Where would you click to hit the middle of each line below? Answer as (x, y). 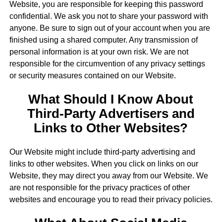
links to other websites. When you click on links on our (104, 164)
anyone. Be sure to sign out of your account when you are (110, 28)
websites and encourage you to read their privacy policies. (111, 199)
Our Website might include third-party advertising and (102, 152)
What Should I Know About (111, 99)
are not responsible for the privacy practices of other (99, 187)
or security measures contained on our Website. (92, 76)
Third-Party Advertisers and (111, 114)
